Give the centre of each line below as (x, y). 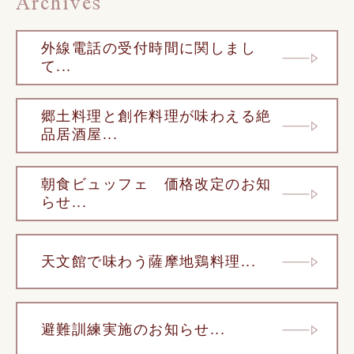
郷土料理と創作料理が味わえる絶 (156, 117)
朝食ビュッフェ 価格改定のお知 (156, 185)
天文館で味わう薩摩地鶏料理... (149, 261)
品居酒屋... (80, 135)
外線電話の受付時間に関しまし (149, 49)
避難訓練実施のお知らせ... (134, 329)
